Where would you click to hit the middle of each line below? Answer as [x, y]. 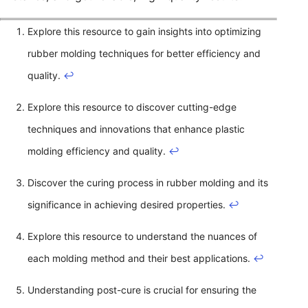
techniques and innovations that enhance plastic [136, 129]
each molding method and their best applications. [140, 258]
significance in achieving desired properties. [128, 204]
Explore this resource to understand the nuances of [142, 236]
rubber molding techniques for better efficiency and [144, 53]
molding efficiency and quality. [98, 151]
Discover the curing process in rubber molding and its [148, 182]
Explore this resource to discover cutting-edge [132, 107]
